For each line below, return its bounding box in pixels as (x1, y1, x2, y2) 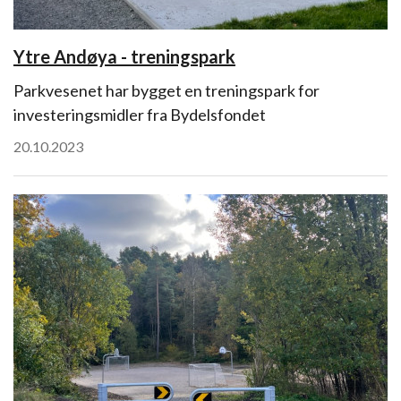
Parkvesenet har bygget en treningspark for (13, 81, 320, 100)
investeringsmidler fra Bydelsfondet (13, 105, 266, 124)
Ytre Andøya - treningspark (13, 46, 235, 67)
